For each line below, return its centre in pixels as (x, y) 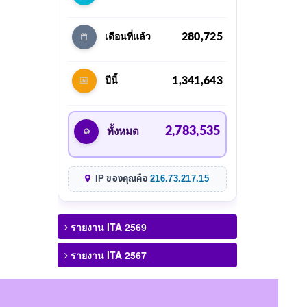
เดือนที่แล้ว (128, 37)
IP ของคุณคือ (122, 179)
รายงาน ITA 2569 (107, 226)
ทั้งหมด (123, 132)
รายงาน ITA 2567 (107, 255)
